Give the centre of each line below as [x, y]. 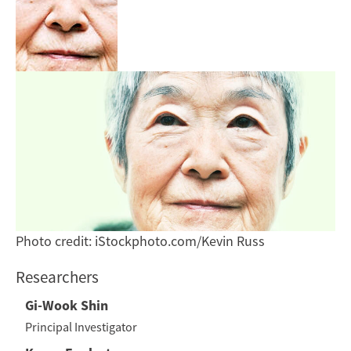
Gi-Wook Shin [67, 306]
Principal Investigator [81, 327]
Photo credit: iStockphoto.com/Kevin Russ [140, 241]
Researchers [57, 277]
